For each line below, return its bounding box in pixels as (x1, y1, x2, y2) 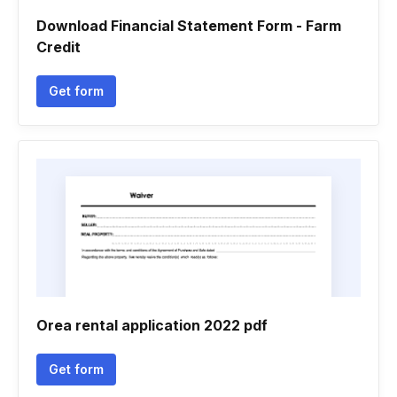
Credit (36, 38, 81, 56)
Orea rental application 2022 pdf (36, 316, 268, 334)
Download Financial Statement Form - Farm (36, 17, 341, 35)
